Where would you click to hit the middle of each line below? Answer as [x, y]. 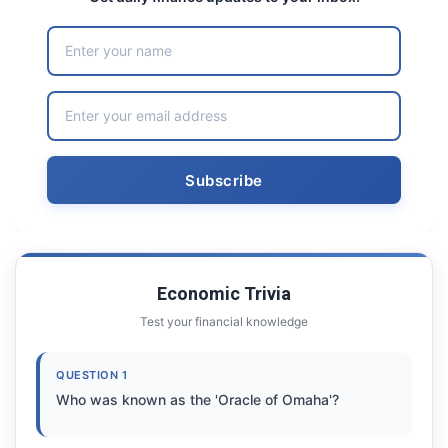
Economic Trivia [224, 294]
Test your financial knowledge [224, 321]
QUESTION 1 [91, 374]
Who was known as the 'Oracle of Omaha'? [197, 399]
